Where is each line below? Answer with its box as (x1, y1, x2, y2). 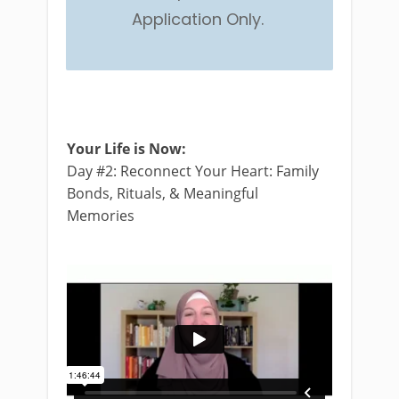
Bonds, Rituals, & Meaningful (67, 183, 258, 204)
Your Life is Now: (67, 139, 186, 159)
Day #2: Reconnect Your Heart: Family (67, 161, 319, 182)
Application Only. (131, 8, 268, 31)
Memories (67, 206, 138, 226)
